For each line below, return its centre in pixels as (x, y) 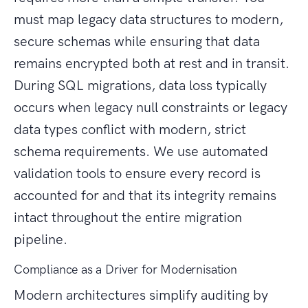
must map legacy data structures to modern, (148, 20)
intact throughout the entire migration (128, 218)
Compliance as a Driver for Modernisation (125, 270)
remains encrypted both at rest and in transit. (152, 64)
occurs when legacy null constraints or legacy (151, 108)
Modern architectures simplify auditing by (141, 295)
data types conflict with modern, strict (130, 130)
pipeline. (41, 240)
